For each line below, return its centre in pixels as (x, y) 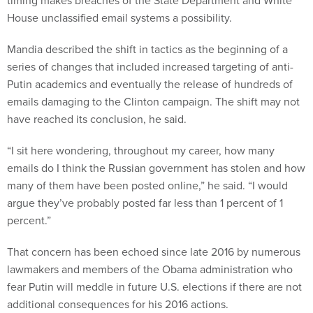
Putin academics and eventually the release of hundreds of (150, 84)
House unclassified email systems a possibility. (119, 18)
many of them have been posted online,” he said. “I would (147, 185)
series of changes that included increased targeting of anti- (150, 67)
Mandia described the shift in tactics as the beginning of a (147, 49)
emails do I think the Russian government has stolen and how (156, 168)
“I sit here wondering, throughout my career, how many (141, 151)
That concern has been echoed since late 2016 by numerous (154, 252)
